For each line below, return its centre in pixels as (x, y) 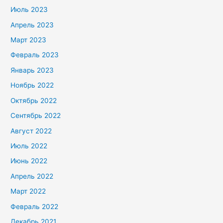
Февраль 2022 (35, 206)
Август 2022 (31, 131)
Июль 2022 (29, 146)
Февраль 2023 (35, 55)
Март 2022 (28, 191)
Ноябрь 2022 (32, 85)
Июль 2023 (29, 10)
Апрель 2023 (32, 25)
